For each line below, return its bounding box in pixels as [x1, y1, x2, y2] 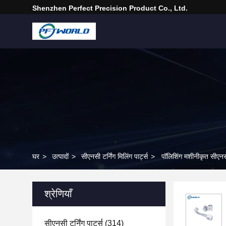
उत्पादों [52, 152, 69, 160]
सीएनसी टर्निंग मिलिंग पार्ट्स [81, 152, 148, 160]
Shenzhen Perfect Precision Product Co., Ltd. [32, 4, 188, 12]
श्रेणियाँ [44, 188, 72, 199]
